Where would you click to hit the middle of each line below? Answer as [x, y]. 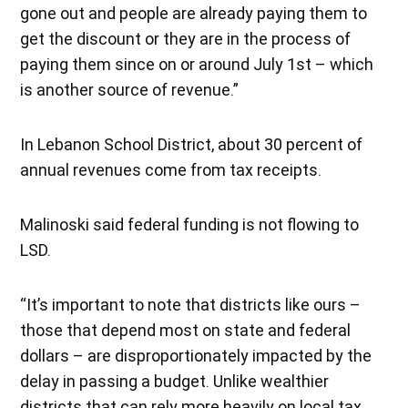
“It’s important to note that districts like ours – [191, 304]
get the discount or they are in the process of [186, 38]
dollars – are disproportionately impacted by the [196, 355]
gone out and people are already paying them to [194, 13]
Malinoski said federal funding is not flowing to [190, 224]
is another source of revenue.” [130, 89]
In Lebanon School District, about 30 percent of [192, 144]
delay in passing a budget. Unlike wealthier [175, 381]
